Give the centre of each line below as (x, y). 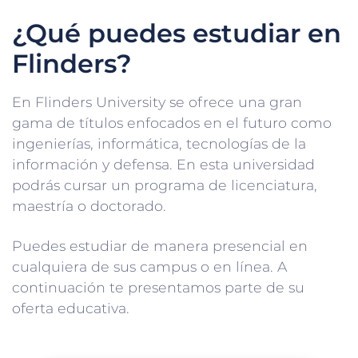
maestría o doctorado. (89, 205)
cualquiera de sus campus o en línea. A (149, 266)
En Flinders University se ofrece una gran (157, 101)
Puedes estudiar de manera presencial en (160, 245)
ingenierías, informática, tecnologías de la (159, 143)
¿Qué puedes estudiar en (177, 33)
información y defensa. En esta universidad (163, 164)
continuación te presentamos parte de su (158, 287)
